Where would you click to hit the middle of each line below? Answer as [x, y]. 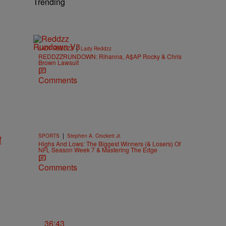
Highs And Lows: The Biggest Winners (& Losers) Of [109, 144]
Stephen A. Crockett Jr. [94, 136]
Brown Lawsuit [59, 62]
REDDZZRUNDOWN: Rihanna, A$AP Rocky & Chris [110, 56]
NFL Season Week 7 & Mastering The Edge [98, 150]
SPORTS [49, 136]
